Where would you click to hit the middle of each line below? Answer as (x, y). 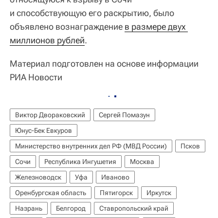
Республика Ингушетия (80, 161)
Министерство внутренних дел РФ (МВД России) (91, 146)
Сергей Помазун (124, 115)
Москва (142, 161)
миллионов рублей (47, 40)
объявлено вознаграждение (67, 26)
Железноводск (38, 177)
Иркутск (159, 192)
